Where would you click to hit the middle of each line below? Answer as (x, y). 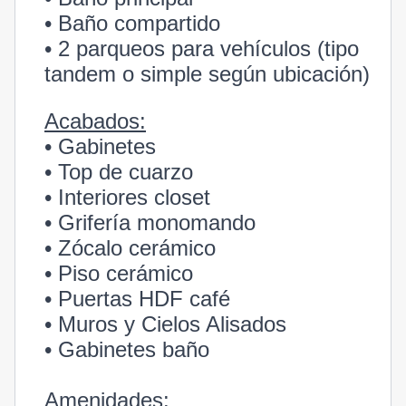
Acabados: (95, 121)
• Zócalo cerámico (133, 248)
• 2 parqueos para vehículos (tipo (202, 48)
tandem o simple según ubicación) (207, 74)
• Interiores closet (127, 197)
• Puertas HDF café (137, 299)
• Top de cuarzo (119, 172)
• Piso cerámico (119, 273)
